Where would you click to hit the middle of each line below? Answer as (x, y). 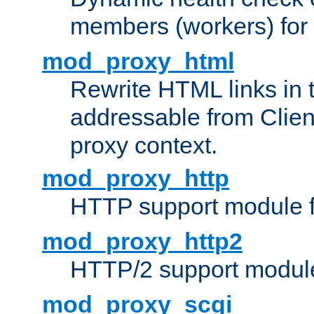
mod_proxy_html (138, 61)
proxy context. (144, 145)
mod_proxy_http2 (142, 241)
